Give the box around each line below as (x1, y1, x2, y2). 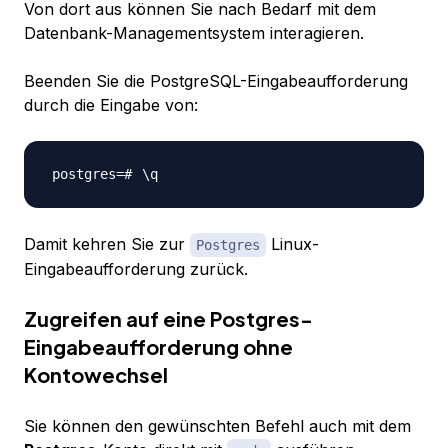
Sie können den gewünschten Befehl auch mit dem (24, 416, 411, 437)
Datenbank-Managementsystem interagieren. (24, 23, 364, 44)
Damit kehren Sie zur (24, 234, 190, 255)
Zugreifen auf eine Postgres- (24, 306, 313, 332)
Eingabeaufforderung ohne (24, 334, 293, 360)
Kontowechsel (24, 362, 168, 388)
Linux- (266, 234, 319, 255)
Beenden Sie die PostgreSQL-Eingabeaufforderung (24, 71, 408, 92)
